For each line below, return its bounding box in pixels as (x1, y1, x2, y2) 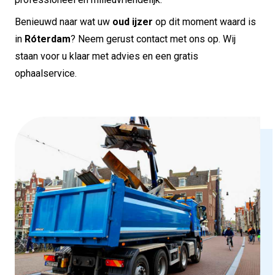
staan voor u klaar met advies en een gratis (15, 50, 198, 62)
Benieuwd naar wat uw (15, 15, 112, 28)
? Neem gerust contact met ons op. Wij (71, 33, 236, 45)
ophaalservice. (15, 67, 77, 79)
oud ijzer (112, 15, 153, 28)
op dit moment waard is (153, 15, 256, 28)
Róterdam (25, 33, 71, 45)
